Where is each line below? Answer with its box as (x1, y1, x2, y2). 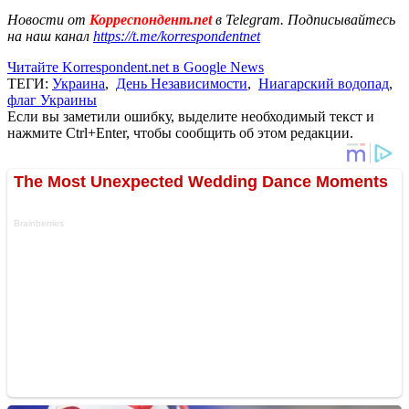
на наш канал (7, 27, 93, 44)
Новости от (7, 11, 86, 27)
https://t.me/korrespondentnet (93, 27, 260, 44)
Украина (52, 75, 105, 91)
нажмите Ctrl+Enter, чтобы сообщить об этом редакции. (7, 124, 353, 141)
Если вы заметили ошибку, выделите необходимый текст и (7, 108, 374, 124)
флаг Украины (7, 91, 97, 108)
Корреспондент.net (86, 11, 215, 27)
